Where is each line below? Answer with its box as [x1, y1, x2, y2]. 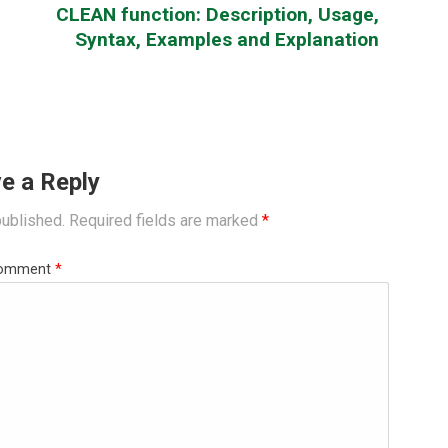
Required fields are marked [69, 210, 262, 230]
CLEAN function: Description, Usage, [56, 2, 379, 26]
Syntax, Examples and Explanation [75, 27, 379, 51]
